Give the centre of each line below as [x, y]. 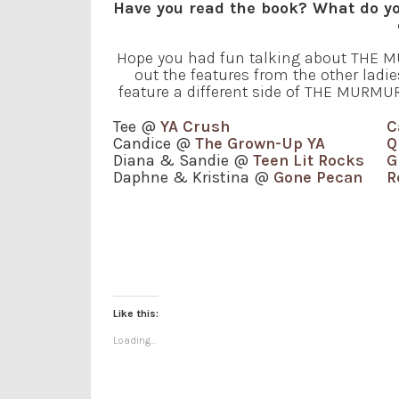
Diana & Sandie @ [183, 160]
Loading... [134, 340]
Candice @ [154, 143]
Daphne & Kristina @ [193, 177]
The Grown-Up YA [260, 143]
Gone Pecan [318, 177]
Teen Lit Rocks [309, 160]
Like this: [136, 313]
